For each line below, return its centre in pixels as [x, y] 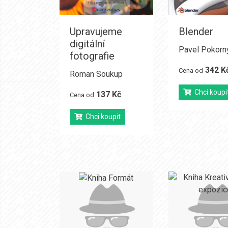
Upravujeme [96, 32]
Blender [196, 32]
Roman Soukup [96, 74]
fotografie [92, 56]
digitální [87, 44]
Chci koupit [102, 117]
